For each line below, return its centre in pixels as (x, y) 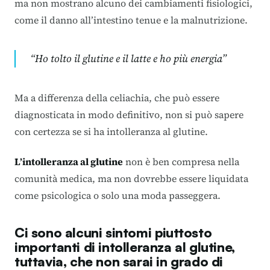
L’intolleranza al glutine (69, 161)
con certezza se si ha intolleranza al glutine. (111, 131)
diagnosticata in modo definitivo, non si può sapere (129, 114)
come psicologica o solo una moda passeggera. (118, 195)
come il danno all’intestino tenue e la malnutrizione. (131, 20)
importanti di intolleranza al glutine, (125, 246)
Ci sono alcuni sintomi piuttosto (113, 232)
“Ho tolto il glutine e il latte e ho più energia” (128, 58)
